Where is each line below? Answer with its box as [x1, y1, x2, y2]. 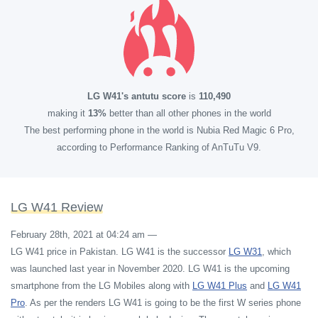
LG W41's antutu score [87, 91, 186, 102]
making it [47, 108, 88, 119]
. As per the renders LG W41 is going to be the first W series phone [25, 297, 301, 308]
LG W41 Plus [192, 280, 247, 291]
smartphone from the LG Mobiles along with [11, 280, 192, 291]
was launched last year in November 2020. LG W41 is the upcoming [11, 263, 290, 274]
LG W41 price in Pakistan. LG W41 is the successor [11, 246, 229, 257]
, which [262, 246, 291, 257]
